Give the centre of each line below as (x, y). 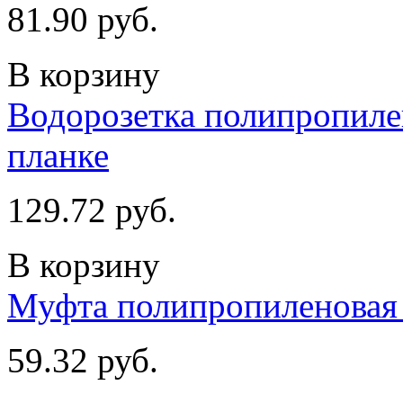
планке (58, 155)
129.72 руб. (92, 210)
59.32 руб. (83, 360)
